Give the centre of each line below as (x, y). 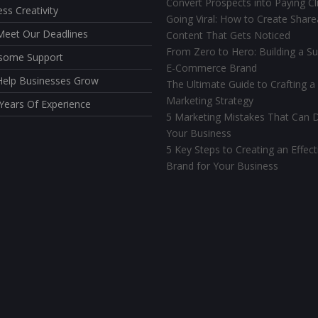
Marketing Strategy (210, 100)
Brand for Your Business (222, 165)
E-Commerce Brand (212, 67)
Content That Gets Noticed (228, 35)
